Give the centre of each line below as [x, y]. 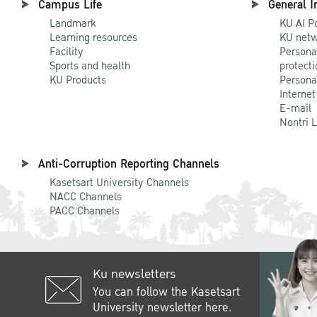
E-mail [295, 108]
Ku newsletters [134, 274]
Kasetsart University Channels [119, 182]
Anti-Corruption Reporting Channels [129, 163]
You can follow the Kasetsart [166, 292]
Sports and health [90, 65]
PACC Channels [85, 211]
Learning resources [93, 37]
